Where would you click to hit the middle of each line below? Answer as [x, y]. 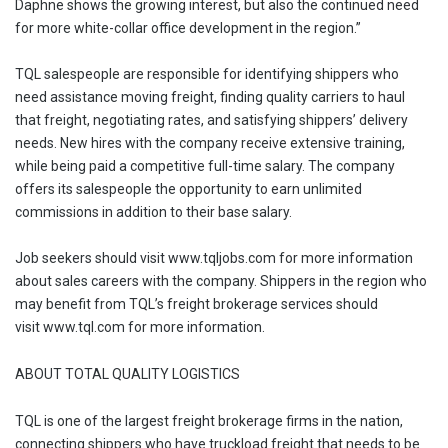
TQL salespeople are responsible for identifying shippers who [207, 74]
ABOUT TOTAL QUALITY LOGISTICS [127, 374]
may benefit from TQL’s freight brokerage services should [196, 304]
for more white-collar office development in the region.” [188, 28]
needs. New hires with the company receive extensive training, [210, 143]
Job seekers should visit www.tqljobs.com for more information [214, 258]
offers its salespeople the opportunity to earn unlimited [188, 189]
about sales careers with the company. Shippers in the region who [221, 281]
